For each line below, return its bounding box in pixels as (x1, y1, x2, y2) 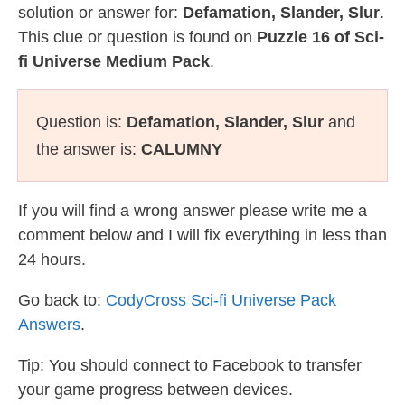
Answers (18, 316, 80, 334)
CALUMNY (141, 140, 222, 158)
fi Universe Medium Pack (18, 52, 210, 71)
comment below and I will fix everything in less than (18, 226, 387, 244)
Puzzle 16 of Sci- (257, 28, 384, 46)
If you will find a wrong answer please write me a (18, 202, 367, 220)
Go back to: (18, 291, 106, 309)
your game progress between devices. (18, 381, 293, 399)
